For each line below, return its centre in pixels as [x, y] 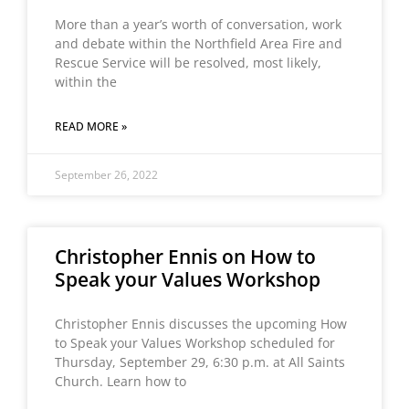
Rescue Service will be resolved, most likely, [188, 63]
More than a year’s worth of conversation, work [198, 24]
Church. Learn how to [121, 381]
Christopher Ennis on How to [185, 257]
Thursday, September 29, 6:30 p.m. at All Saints [200, 362]
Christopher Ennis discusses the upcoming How [201, 324]
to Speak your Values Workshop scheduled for [195, 343]
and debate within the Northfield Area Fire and [199, 43]
